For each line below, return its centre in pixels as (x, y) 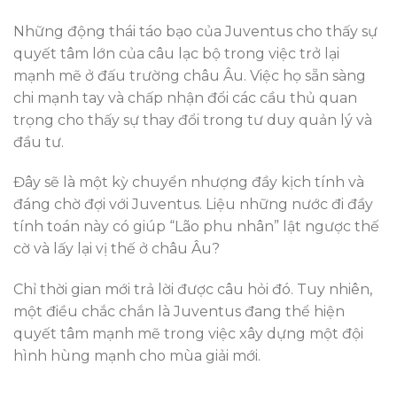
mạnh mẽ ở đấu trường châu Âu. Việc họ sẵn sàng (190, 75)
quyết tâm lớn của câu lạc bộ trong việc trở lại (176, 53)
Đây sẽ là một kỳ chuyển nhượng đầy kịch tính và (189, 183)
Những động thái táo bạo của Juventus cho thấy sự (195, 31)
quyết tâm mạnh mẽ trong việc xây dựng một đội (188, 334)
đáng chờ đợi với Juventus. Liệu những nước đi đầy (193, 205)
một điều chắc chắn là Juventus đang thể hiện (179, 312)
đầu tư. (39, 142)
